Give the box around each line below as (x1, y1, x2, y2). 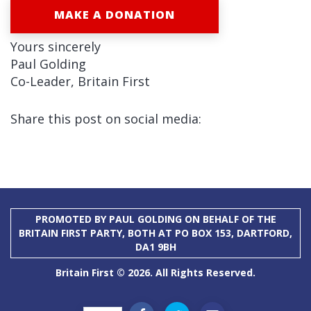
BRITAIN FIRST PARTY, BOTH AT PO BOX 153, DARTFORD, (19, 226, 292, 239)
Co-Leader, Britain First (10, 72, 150, 90)
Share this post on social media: (10, 110, 201, 127)
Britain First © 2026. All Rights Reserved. (56, 265, 255, 279)
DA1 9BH (135, 239, 176, 253)
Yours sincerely (10, 37, 101, 55)
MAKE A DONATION (54, 6, 175, 22)
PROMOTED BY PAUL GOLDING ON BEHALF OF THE (35, 212, 276, 226)
